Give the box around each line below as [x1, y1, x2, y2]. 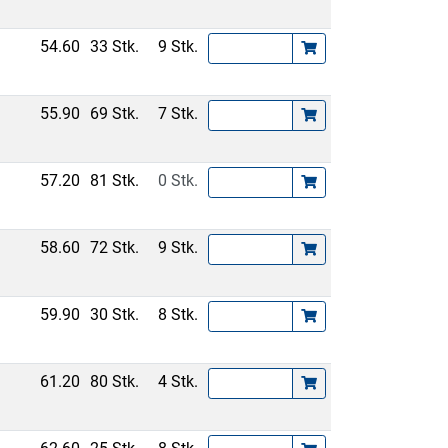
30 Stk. [90, 305, 140, 324]
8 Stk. [158, 305, 199, 324]
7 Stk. [158, 104, 199, 123]
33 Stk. [90, 37, 140, 56]
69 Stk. [90, 104, 140, 123]
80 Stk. [90, 372, 140, 391]
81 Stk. [90, 171, 140, 190]
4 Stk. [158, 372, 199, 391]
